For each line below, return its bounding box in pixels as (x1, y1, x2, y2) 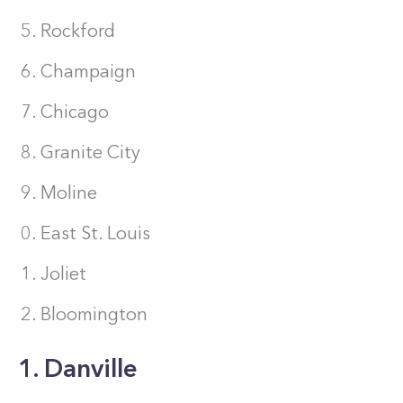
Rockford (40, 20, 115, 41)
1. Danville (18, 353, 138, 383)
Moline (40, 182, 97, 203)
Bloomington (40, 303, 148, 325)
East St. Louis (40, 222, 150, 244)
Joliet (40, 263, 86, 284)
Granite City (40, 141, 140, 163)
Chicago (40, 101, 109, 122)
